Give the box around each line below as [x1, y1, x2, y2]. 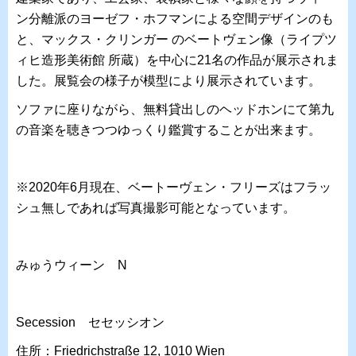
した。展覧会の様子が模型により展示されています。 [16, 73, 321, 87]
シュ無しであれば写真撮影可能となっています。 [16, 200, 296, 215]
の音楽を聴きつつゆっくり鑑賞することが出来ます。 [16, 122, 321, 137]
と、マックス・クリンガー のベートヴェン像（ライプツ [16, 32, 337, 46]
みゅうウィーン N [16, 257, 127, 272]
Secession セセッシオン [16, 315, 164, 329]
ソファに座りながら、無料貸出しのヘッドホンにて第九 [16, 102, 334, 116]
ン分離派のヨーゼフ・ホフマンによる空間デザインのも [16, 11, 334, 25]
